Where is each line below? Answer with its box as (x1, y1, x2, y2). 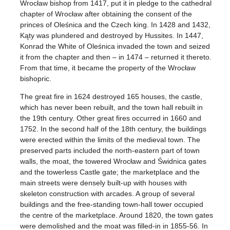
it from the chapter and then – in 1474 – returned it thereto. (20, 53, 212, 62)
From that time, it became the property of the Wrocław (20, 64, 196, 72)
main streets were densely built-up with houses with (20, 179, 187, 187)
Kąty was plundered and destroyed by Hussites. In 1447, (20, 31, 204, 40)
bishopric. (20, 74, 52, 83)
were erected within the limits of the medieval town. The (20, 136, 201, 144)
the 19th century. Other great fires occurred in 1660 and (20, 114, 202, 123)
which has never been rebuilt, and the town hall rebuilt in (20, 103, 203, 112)
